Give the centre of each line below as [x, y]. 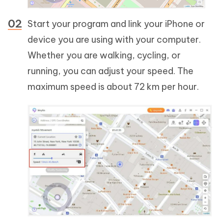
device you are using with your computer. [114, 39]
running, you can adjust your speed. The [110, 71]
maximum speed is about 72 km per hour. [113, 86]
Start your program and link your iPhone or [116, 24]
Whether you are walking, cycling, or [104, 55]
